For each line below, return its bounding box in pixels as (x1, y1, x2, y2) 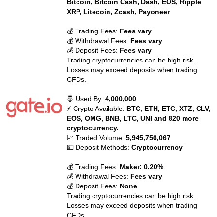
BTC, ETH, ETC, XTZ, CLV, (126, 105, 211, 112)
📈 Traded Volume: (67, 134, 126, 141)
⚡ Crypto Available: (67, 105, 127, 112)
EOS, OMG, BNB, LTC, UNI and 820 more (67, 114, 199, 122)
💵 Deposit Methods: (67, 143, 132, 151)
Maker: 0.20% (120, 163, 164, 170)
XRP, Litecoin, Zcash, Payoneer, (67, 8, 171, 15)
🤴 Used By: (67, 95, 106, 103)
